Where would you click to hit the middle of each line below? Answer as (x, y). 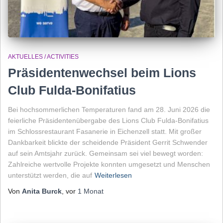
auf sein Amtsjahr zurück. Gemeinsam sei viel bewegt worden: (106, 154)
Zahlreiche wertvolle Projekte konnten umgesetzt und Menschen (109, 165)
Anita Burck (42, 191)
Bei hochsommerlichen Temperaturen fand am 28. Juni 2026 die (109, 110)
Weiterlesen (113, 175)
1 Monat (91, 191)
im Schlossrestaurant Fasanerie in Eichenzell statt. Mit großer (105, 132)
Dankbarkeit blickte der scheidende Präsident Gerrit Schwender (108, 143)
